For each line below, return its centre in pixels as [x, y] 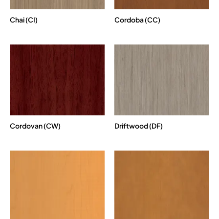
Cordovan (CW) [35, 126]
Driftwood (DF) [139, 126]
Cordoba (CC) [137, 19]
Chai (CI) [24, 19]
